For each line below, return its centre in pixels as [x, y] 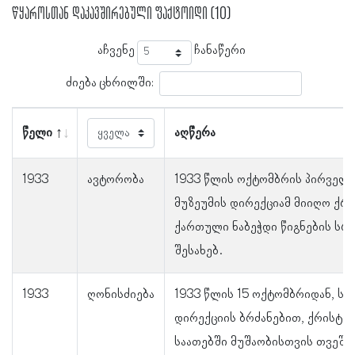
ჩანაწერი [219, 51]
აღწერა [195, 134]
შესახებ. [198, 252]
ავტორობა [116, 180]
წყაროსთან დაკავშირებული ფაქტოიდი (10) [121, 14]
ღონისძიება [121, 295]
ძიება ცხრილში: [109, 83]
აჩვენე [117, 51]
